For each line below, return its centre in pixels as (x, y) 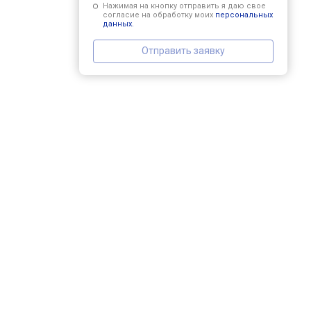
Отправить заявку (183, 51)
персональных (244, 15)
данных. (118, 24)
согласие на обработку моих (159, 15)
